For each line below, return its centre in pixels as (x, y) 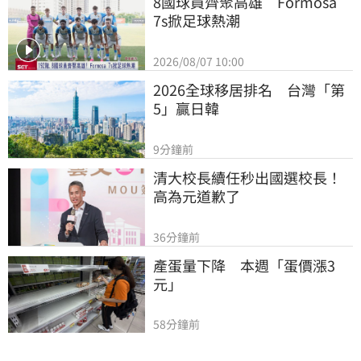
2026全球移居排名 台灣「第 (249, 90)
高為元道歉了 (197, 195)
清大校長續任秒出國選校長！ (247, 177)
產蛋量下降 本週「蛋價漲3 (244, 265)
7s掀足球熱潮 (197, 21)
